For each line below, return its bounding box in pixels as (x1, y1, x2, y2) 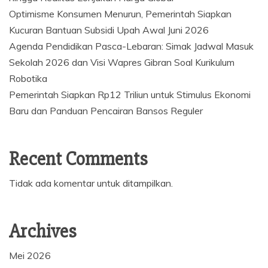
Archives (9, 220, 77, 243)
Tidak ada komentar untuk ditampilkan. (9, 177, 173, 190)
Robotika (9, 72, 47, 85)
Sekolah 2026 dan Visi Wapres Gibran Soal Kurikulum (9, 56, 234, 69)
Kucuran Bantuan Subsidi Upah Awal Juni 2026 (9, 24, 209, 36)
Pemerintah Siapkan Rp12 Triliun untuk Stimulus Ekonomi (9, 89, 251, 101)
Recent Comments (9, 147, 148, 171)
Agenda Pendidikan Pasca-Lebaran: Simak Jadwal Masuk (9, 40, 254, 53)
